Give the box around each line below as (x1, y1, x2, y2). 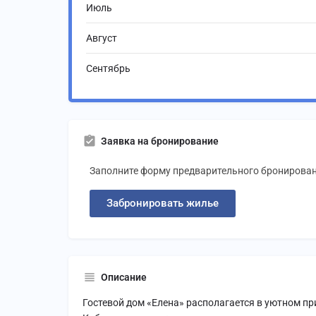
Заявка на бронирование (101, 135, 219, 147)
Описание (101, 272, 147, 284)
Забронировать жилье (107, 197, 219, 210)
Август (86, 32, 117, 44)
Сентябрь (86, 63, 130, 75)
